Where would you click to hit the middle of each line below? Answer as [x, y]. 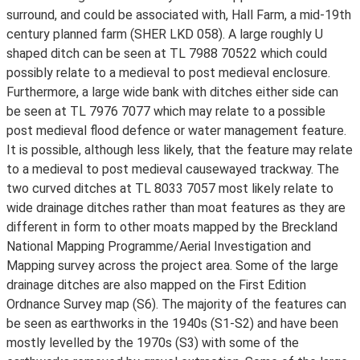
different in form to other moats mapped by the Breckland [172, 227]
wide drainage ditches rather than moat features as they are [176, 208]
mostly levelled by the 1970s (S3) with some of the [153, 343]
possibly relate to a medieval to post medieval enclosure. [168, 73]
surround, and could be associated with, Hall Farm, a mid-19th [179, 15]
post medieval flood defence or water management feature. [176, 131]
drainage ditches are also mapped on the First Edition [156, 285]
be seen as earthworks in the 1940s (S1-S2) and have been [172, 323]
